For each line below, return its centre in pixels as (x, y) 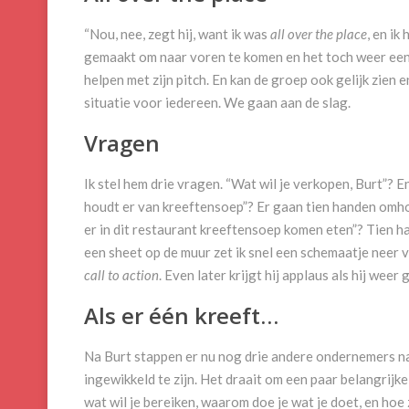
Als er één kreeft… (181, 316)
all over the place (319, 34)
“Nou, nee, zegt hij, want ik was (177, 34)
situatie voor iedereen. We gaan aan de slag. (217, 103)
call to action (121, 275)
